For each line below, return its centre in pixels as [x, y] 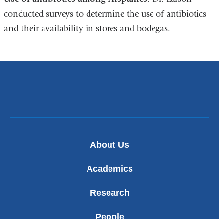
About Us [109, 145]
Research [109, 193]
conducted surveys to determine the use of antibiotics [105, 14]
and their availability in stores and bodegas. [87, 29]
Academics [109, 169]
